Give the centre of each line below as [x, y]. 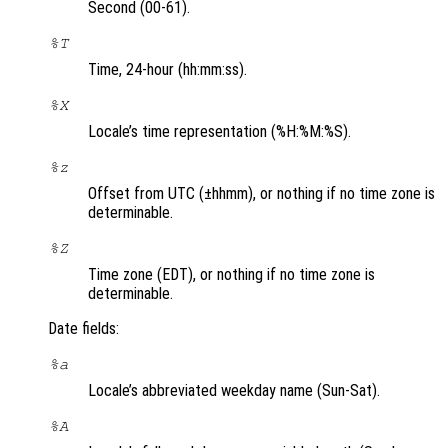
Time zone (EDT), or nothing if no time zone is [231, 275]
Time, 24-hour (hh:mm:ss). [167, 70]
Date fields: [83, 329]
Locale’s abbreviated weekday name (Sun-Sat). [234, 391]
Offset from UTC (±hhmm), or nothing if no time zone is [261, 194]
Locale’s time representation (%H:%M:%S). [219, 132]
